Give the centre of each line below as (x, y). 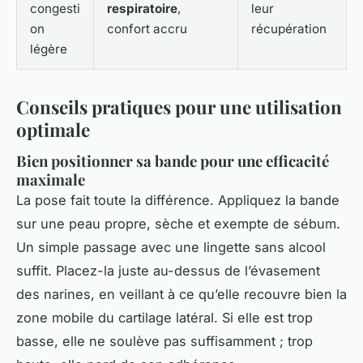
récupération (289, 29)
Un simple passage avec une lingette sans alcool (171, 247)
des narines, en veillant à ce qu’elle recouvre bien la (181, 294)
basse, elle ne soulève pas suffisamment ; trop (164, 341)
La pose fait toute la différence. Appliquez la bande (178, 200)
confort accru (147, 29)
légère (49, 49)
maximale (51, 179)
